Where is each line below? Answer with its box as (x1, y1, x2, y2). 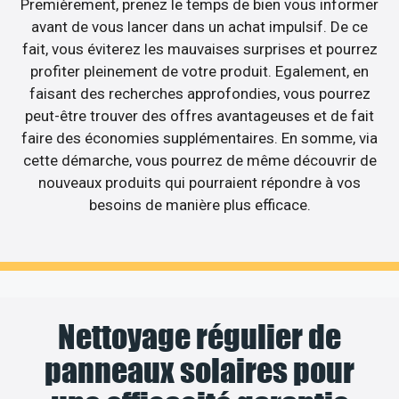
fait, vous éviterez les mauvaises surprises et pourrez (21, 40, 378, 59)
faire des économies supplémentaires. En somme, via (21, 129, 378, 148)
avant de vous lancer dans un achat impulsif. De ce (31, 18, 368, 37)
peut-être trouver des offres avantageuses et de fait (25, 107, 374, 126)
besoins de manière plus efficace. (88, 196, 311, 215)
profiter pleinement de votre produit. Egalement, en (30, 62, 369, 81)
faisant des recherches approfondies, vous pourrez (28, 85, 370, 103)
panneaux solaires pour (45, 350, 354, 390)
